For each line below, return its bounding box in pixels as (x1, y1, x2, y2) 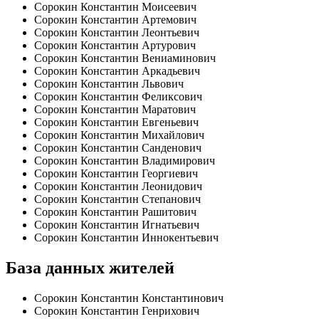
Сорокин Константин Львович (34, 78, 184, 90)
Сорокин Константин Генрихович (34, 305, 199, 318)
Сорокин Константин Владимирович (34, 155, 215, 167)
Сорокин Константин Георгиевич (34, 167, 198, 180)
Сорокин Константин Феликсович (34, 90, 202, 103)
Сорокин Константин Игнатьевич (34, 219, 199, 231)
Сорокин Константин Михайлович (34, 129, 204, 142)
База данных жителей (6, 258, 174, 278)
